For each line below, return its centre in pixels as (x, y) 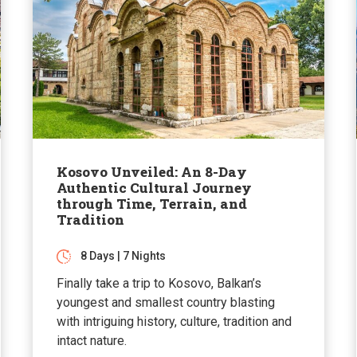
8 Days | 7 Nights (123, 255)
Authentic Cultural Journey (154, 187)
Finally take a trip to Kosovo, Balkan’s (159, 283)
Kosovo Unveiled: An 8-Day (151, 171)
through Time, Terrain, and (151, 203)
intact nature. (91, 340)
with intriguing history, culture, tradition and (174, 321)
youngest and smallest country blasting (165, 302)
